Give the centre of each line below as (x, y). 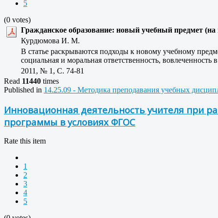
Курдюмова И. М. (53, 40)
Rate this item (25, 141)
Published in (23, 90)
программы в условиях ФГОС (70, 122)
